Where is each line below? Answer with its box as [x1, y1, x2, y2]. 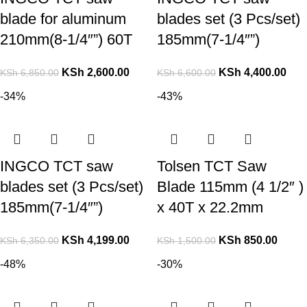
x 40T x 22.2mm [157, 199, 263, 217]
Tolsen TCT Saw [157, 158, 267, 175]
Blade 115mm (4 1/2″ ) [157, 178, 304, 196]
